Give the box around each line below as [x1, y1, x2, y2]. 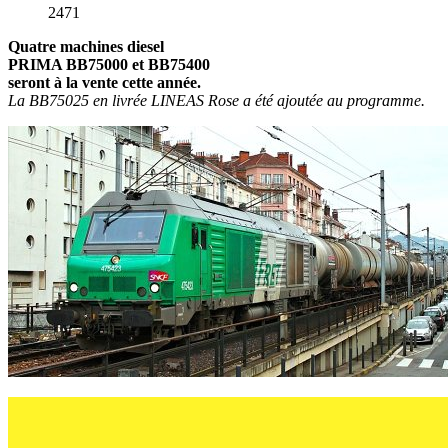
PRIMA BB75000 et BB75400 [8, 55, 210, 73]
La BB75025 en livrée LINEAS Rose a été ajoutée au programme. [8, 91, 425, 109]
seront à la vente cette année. [8, 73, 201, 91]
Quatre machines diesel [8, 37, 164, 55]
